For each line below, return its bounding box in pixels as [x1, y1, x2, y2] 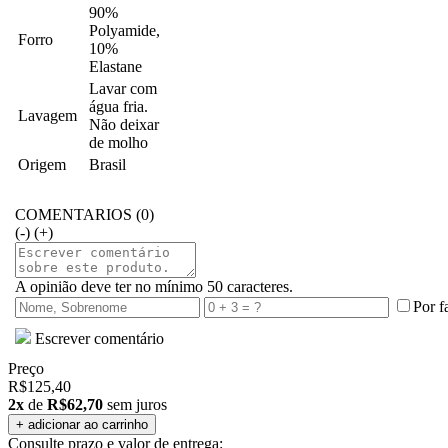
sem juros [103, 396, 167, 413]
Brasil [89, 156, 126, 173]
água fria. [89, 98, 148, 115]
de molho [89, 134, 148, 151]
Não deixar [89, 116, 159, 133]
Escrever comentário [31, 330, 164, 347]
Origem [18, 156, 66, 173]
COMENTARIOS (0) [15, 206, 154, 223]
